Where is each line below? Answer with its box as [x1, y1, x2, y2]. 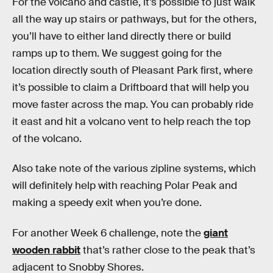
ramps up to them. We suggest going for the [12, 46, 222, 60]
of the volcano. [12, 132, 82, 145]
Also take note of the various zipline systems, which [12, 162, 256, 175]
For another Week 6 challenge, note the [12, 226, 204, 239]
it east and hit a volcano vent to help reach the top [12, 115, 250, 128]
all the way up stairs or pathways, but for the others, [12, 12, 257, 26]
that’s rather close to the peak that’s [80, 243, 255, 257]
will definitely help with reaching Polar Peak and [12, 179, 237, 193]
